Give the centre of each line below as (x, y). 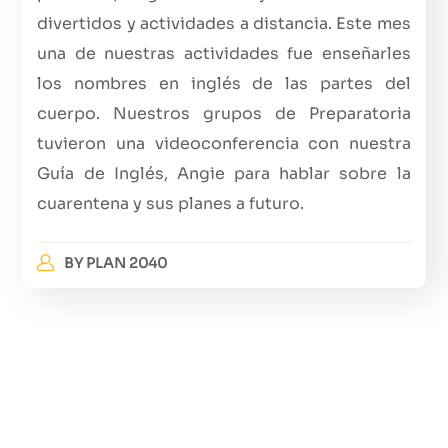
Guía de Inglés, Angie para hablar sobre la (224, 173)
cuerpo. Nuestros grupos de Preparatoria (224, 113)
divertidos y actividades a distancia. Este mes (224, 23)
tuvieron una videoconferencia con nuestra (224, 143)
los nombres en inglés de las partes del (224, 83)
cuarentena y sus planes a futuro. (171, 203)
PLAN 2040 (126, 263)
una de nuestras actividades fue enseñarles (224, 53)
